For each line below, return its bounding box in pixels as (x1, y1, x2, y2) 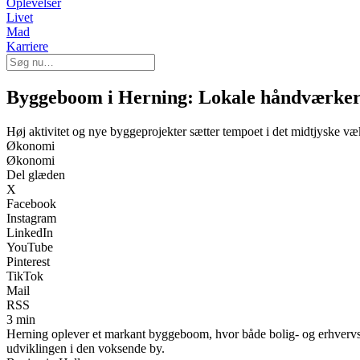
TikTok (6, 268, 43, 283)
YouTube (6, 239, 53, 254)
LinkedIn (6, 225, 53, 239)
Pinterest (6, 254, 50, 268)
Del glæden (6, 167, 65, 182)
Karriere (6, 39, 48, 53)
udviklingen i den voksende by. (6, 341, 165, 355)
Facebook (6, 196, 56, 211)
